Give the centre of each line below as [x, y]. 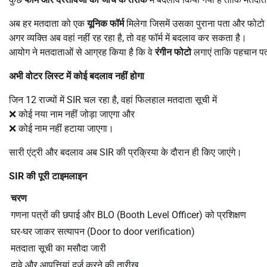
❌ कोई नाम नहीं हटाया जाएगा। [61, 128]
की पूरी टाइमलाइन [57, 176]
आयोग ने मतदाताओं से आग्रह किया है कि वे [82, 52]
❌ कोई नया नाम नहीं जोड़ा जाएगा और [72, 114]
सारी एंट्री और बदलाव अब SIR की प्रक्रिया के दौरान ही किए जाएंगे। [125, 152]
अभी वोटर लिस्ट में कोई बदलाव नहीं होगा [77, 76]
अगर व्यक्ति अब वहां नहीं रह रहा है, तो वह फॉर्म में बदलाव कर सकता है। [128, 38]
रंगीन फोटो [173, 52]
